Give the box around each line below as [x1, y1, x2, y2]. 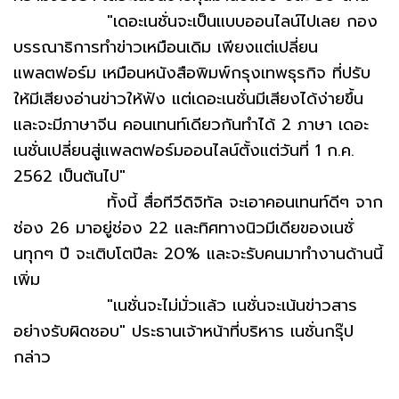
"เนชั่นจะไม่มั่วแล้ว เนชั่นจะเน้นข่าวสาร [13, 293, 357, 319]
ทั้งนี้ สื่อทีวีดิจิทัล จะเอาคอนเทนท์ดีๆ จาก [13, 190, 383, 216]
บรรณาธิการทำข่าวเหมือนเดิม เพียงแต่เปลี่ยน [13, 35, 318, 61]
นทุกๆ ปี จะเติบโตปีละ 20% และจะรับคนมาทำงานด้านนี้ [13, 241, 383, 267]
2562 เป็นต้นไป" [13, 164, 126, 190]
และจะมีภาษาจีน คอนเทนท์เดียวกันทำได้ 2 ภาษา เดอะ [13, 112, 369, 138]
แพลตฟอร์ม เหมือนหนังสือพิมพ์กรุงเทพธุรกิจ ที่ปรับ [13, 61, 370, 86]
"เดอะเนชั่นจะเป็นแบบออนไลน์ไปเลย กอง [13, 9, 378, 35]
